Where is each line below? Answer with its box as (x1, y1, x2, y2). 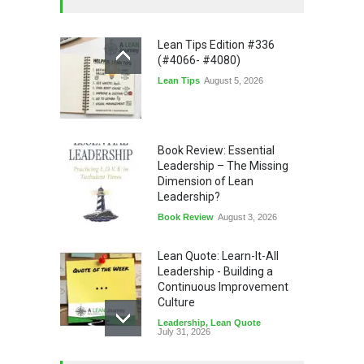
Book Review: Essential (158, 143, 275, 157)
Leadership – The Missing (158, 158, 288, 172)
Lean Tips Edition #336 (158, 37, 275, 51)
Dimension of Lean (158, 174, 253, 188)
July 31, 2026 (158, 326, 210, 336)
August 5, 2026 (204, 75, 263, 85)
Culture (158, 295, 195, 309)
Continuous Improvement (158, 279, 288, 293)
